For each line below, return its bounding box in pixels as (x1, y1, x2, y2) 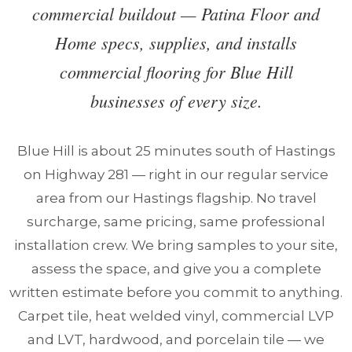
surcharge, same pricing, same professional (27, 214, 325, 229)
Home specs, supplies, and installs (55, 31, 297, 54)
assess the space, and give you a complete (31, 261, 321, 277)
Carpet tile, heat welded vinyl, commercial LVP (18, 308, 334, 324)
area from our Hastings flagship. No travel (35, 190, 317, 206)
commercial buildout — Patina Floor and (32, 2, 320, 25)
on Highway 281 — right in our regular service (24, 167, 328, 182)
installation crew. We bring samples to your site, (14, 237, 338, 253)
